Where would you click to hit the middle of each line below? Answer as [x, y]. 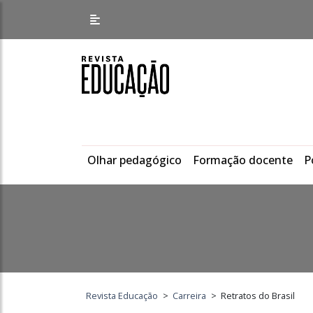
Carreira [190, 296]
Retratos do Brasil [257, 296]
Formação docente [243, 160]
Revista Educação [122, 296]
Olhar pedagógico [134, 160]
